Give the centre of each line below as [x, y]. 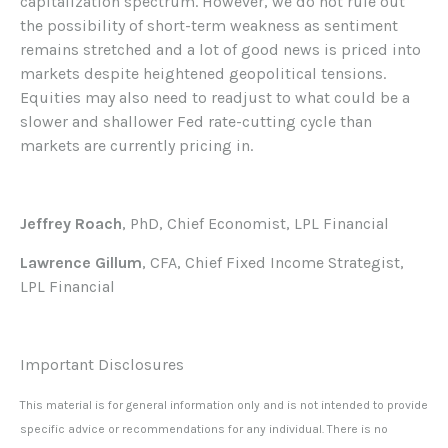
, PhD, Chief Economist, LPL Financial [255, 224]
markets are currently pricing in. [136, 146]
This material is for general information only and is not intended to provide [224, 405]
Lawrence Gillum [81, 263]
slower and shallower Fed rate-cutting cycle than [196, 122]
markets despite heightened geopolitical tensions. [203, 74]
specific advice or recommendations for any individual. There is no [204, 429]
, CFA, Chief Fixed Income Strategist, [273, 263]
